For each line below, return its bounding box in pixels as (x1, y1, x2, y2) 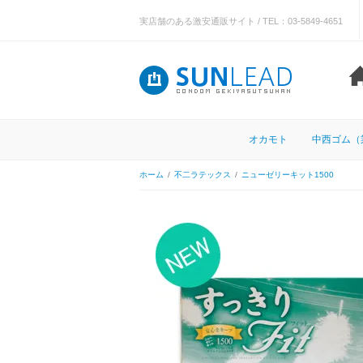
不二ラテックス (174, 170, 231, 179)
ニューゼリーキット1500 (241, 170, 334, 179)
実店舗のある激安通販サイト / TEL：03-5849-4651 (139, 16, 343, 26)
